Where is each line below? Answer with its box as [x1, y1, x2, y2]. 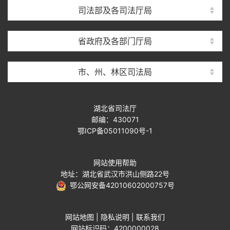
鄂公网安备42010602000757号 [66, 180, 175, 189]
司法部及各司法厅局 [78, 5, 152, 15]
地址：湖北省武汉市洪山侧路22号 [61, 169, 169, 178]
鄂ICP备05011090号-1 [78, 126, 152, 135]
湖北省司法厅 [93, 103, 137, 112]
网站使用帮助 [93, 158, 137, 167]
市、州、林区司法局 [78, 66, 152, 77]
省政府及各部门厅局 [78, 35, 152, 46]
